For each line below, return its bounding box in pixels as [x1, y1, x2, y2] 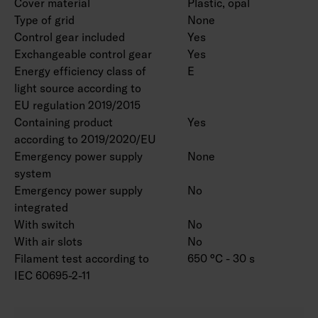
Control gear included [14, 29, 125, 44]
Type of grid [14, 12, 75, 27]
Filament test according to [14, 251, 149, 265]
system [14, 165, 51, 180]
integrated [14, 199, 68, 214]
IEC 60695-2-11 [14, 268, 90, 283]
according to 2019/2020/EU [14, 131, 156, 146]
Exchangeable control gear [14, 46, 152, 61]
